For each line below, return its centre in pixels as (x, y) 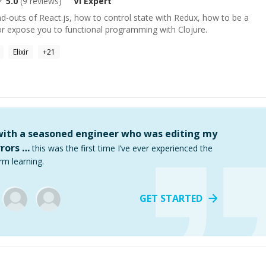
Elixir (21, 52)
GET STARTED (171, 198)
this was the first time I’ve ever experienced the (122, 148)
